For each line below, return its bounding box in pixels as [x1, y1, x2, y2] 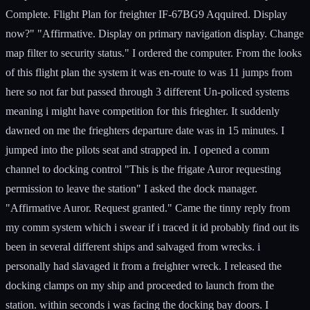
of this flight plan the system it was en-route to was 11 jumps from [6, 66, 292, 78]
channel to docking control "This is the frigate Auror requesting [6, 163, 281, 175]
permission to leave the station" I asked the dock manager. [6, 182, 257, 194]
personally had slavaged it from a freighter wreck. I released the [6, 259, 282, 272]
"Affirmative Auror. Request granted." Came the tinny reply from [6, 201, 290, 214]
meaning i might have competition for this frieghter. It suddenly [6, 104, 280, 117]
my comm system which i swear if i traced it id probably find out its [6, 221, 299, 233]
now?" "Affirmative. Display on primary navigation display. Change [6, 27, 304, 39]
